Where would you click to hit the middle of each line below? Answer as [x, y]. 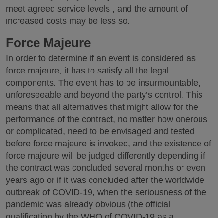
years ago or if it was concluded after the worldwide [105, 180]
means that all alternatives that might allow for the [102, 107]
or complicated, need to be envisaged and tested [100, 131]
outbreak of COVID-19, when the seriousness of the [106, 192]
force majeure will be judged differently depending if [106, 156]
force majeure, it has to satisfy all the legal [87, 71]
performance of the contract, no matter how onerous [107, 119]
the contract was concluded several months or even [106, 168]
